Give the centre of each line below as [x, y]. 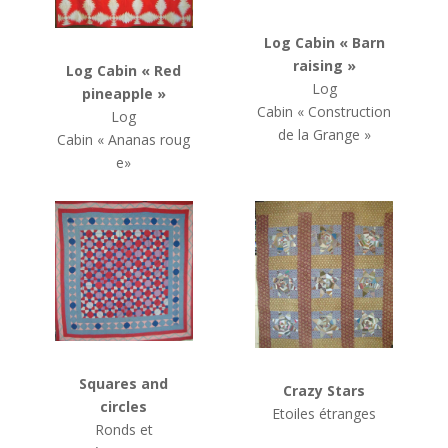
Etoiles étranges [324, 414]
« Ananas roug [144, 140]
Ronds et [123, 430]
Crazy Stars [324, 391]
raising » [324, 66]
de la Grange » [324, 135]
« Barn [361, 43]
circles [124, 407]
